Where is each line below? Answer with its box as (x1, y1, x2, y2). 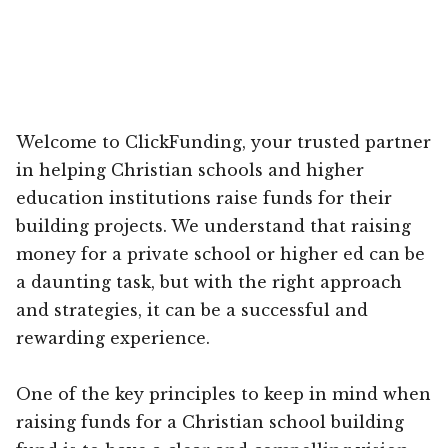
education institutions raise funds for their (16, 187, 392, 208)
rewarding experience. (16, 327, 210, 348)
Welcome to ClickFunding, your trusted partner (16, 131, 431, 152)
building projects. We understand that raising (16, 215, 411, 236)
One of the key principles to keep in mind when (16, 383, 431, 404)
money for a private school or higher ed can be (16, 243, 425, 264)
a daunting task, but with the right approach (16, 271, 402, 292)
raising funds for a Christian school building (16, 411, 404, 432)
